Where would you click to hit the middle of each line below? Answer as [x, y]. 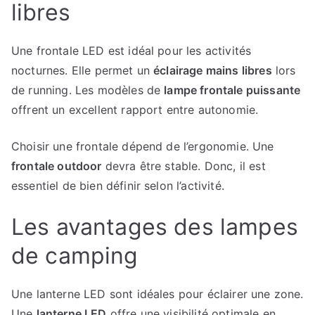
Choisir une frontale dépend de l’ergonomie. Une [143, 146]
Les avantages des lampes [155, 227]
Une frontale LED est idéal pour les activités [131, 51]
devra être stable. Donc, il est [184, 166]
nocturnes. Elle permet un [83, 70]
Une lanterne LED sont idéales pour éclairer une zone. [157, 294]
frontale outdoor [57, 166]
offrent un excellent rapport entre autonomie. [135, 110]
